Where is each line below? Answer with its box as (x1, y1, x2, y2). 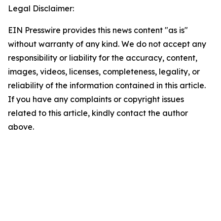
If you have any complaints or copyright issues (8, 94, 184, 104)
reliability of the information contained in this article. (8, 80, 206, 90)
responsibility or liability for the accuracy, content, (8, 53, 197, 63)
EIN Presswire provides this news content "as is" (8, 25, 188, 35)
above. (8, 122, 34, 132)
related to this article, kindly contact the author (8, 108, 188, 118)
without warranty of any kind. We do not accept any (8, 39, 206, 49)
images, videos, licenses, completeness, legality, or (8, 67, 200, 76)
